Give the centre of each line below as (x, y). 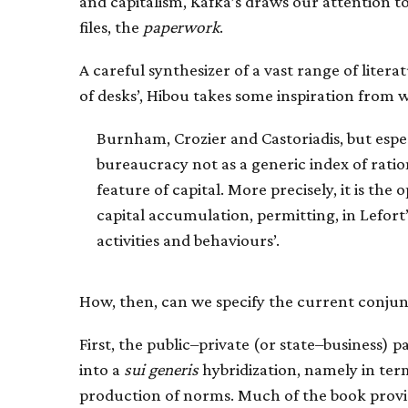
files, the (111, 26)
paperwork (181, 26)
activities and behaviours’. (189, 240)
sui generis (163, 369)
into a (102, 369)
